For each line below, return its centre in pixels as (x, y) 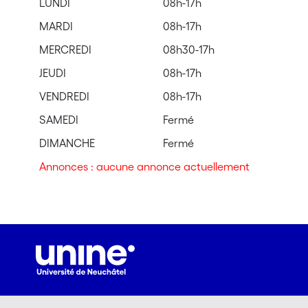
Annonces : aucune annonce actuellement (144, 166)
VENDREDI (64, 96)
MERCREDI (65, 49)
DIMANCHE (67, 143)
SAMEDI (58, 119)
